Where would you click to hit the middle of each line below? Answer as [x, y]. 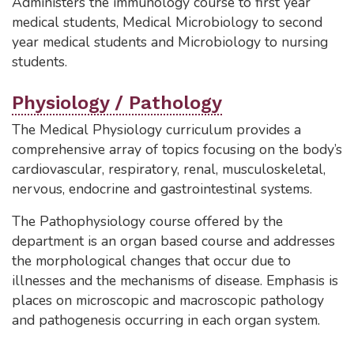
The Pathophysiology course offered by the [147, 221]
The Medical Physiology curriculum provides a [156, 130]
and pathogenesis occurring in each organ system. [166, 320]
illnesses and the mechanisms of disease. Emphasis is [175, 281]
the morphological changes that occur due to [151, 261]
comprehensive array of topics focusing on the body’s [177, 149]
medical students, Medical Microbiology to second [167, 22]
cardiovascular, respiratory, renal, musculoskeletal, [169, 169]
